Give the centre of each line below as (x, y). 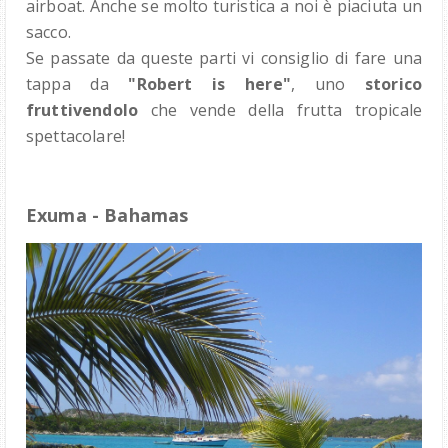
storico (393, 84)
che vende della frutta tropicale (280, 110)
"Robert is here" (209, 84)
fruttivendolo (82, 110)
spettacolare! (76, 136)
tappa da (77, 84)
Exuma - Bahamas (107, 215)
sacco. (48, 32)
